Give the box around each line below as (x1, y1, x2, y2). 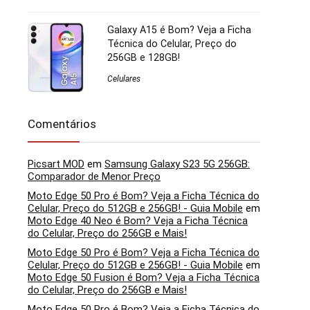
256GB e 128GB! (107, 51, 180, 63)
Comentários (28, 116, 96, 131)
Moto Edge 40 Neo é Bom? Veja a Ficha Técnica (28, 214, 248, 227)
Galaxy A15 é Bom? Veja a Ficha (107, 24, 251, 35)
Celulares (107, 73, 140, 84)
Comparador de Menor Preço (28, 170, 161, 183)
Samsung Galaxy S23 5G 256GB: (104, 157, 250, 170)
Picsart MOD (28, 157, 84, 170)
